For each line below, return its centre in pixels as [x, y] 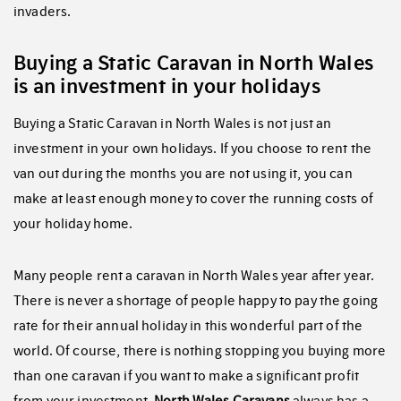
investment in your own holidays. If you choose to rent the [193, 149]
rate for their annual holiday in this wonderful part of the [188, 326]
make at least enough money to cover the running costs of [193, 199]
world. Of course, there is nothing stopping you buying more [200, 351]
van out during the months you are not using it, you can [183, 174]
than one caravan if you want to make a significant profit [186, 376]
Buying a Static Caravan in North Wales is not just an [173, 124]
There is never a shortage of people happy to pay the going [196, 301]
